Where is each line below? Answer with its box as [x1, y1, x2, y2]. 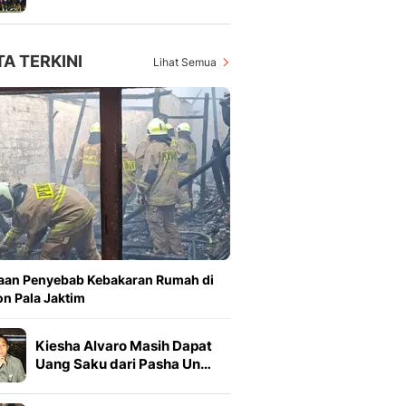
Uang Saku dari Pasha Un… [35, 355, 211, 372]
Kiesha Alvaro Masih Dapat [35, 337, 212, 354]
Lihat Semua [153, 55, 217, 69]
